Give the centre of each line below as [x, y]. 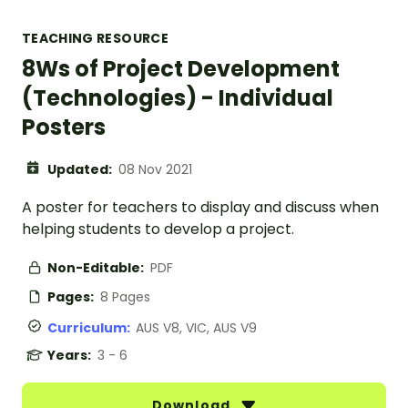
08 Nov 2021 [155, 170]
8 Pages [125, 297]
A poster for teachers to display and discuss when [200, 208]
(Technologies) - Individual [178, 98]
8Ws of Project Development [181, 69]
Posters [64, 127]
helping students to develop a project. [158, 229]
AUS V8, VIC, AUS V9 [196, 328]
